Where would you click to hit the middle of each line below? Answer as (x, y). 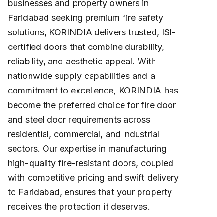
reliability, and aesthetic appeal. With (82, 62)
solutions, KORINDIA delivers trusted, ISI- (92, 32)
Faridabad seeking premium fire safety (85, 18)
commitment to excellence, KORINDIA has (93, 91)
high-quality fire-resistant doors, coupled (91, 163)
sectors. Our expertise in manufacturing (87, 149)
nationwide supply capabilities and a (81, 76)
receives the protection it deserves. (79, 207)
